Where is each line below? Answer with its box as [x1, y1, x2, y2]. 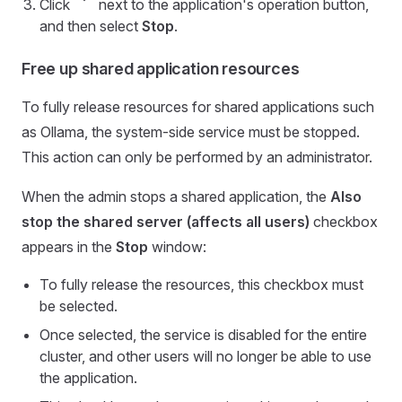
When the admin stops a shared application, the [22, 187, 330, 205]
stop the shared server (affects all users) [22, 212, 310, 231]
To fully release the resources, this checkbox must [39, 275, 363, 293]
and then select [39, 16, 142, 35]
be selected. [39, 296, 118, 315]
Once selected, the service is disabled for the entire [39, 325, 367, 344]
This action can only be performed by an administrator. [22, 147, 372, 166]
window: [148, 237, 206, 256]
